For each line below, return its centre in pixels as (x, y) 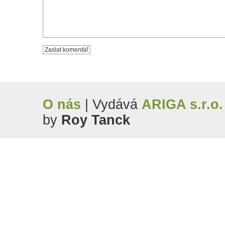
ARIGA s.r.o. (182, 105)
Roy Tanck (96, 120)
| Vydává (111, 105)
